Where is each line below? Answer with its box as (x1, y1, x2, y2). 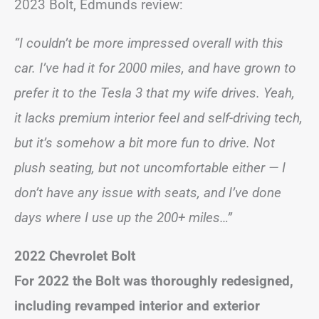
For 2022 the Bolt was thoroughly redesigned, (14, 273, 293, 289)
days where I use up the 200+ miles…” (14, 209, 232, 226)
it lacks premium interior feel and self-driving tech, (14, 110, 303, 126)
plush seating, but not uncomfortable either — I (14, 159, 286, 176)
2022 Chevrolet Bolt (14, 248, 135, 264)
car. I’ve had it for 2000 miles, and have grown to (14, 60, 296, 76)
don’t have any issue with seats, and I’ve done (14, 184, 281, 201)
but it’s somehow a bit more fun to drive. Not (14, 135, 275, 151)
